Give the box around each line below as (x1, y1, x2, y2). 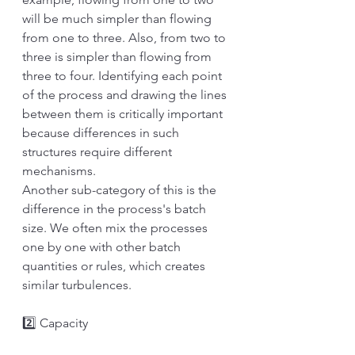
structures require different (22, 144, 175, 159)
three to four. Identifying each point (22, 68, 225, 83)
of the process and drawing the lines (22, 87, 230, 102)
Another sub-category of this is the (22, 182, 219, 197)
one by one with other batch (22, 239, 184, 254)
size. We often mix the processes (22, 220, 211, 235)
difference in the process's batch (22, 201, 209, 216)
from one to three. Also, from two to (22, 30, 229, 45)
